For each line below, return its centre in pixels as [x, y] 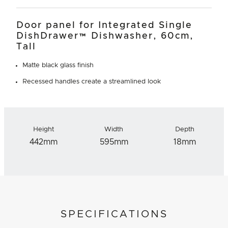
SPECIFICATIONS [114, 214]
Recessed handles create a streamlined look [92, 81]
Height [43, 129]
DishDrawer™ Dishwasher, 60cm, [105, 36]
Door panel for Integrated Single [104, 25]
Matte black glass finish [58, 65]
